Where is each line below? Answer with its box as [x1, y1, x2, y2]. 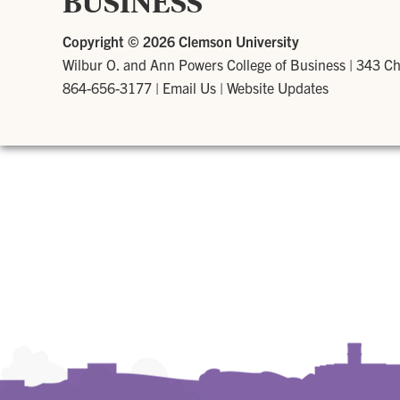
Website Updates [227, 79, 329, 97]
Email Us [162, 79, 216, 97]
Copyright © [62, 32, 143, 51]
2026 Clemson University [143, 32, 299, 51]
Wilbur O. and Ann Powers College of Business [62, 55, 346, 74]
